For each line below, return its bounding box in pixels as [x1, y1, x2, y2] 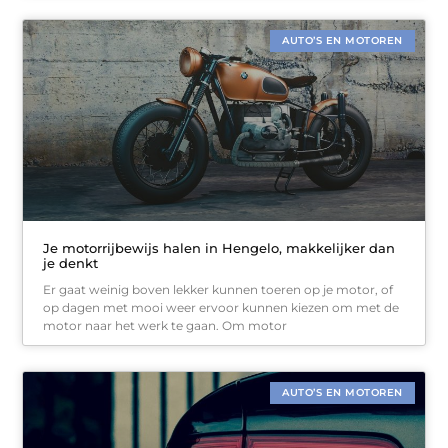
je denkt [43, 254, 99, 271]
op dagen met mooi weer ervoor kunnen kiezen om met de [43, 299, 400, 315]
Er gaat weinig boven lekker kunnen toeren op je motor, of [43, 281, 394, 297]
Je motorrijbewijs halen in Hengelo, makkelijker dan [43, 239, 396, 256]
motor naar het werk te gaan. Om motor [43, 317, 288, 333]
